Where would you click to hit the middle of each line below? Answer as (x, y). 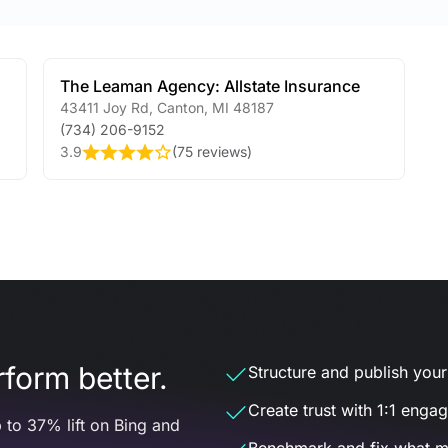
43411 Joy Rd (104, 107)
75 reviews (211, 151)
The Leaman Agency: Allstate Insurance (209, 86)
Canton (178, 107)
